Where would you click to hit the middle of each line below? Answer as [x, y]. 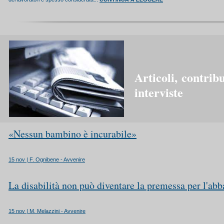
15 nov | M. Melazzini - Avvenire [47, 211]
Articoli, [158, 77]
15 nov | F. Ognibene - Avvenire [47, 159]
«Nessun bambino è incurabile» [72, 134]
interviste [159, 92]
